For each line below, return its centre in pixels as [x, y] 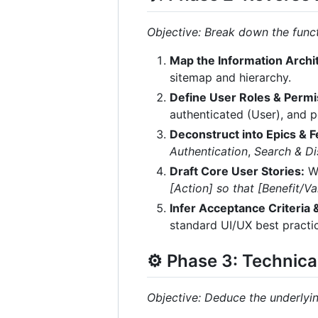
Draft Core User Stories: [237, 171]
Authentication [209, 151]
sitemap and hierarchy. [230, 77]
